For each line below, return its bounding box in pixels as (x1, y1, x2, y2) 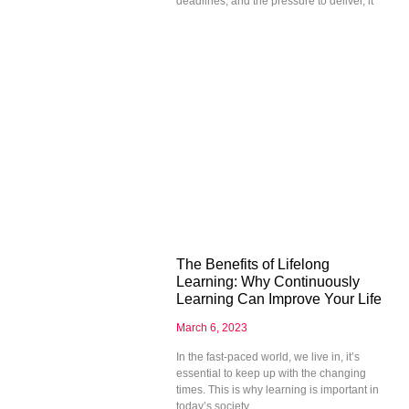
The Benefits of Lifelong (175, 256, 330, 272)
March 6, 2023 (175, 320, 247, 334)
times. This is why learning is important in (175, 383, 379, 396)
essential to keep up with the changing (175, 366, 366, 380)
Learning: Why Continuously (175, 273, 360, 289)
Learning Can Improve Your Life (175, 290, 382, 307)
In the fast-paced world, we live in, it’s (175, 350, 360, 363)
